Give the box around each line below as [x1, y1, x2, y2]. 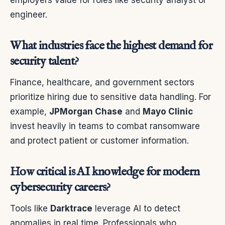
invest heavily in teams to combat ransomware [10, 121, 200, 132]
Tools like [10, 203, 50, 214]
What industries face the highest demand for [10, 38, 213, 54]
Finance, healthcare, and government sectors [10, 77, 194, 88]
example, [10, 106, 49, 117]
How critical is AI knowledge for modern [10, 164, 200, 180]
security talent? [10, 54, 79, 70]
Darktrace [50, 203, 92, 214]
